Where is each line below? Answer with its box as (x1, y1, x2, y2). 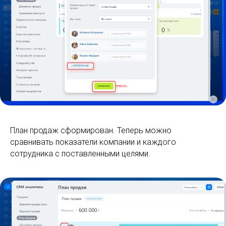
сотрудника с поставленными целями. (10, 148, 150, 158)
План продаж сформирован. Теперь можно (10, 125, 172, 135)
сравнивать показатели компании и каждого (10, 137, 176, 147)
